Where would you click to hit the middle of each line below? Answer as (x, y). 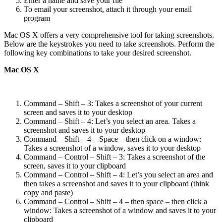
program (37, 18)
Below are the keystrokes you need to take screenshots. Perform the (109, 44)
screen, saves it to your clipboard (75, 166)
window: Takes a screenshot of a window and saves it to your (120, 210)
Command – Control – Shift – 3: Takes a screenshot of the (114, 157)
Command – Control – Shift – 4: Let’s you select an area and (118, 174)
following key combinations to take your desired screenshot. (98, 53)
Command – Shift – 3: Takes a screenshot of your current (113, 103)
